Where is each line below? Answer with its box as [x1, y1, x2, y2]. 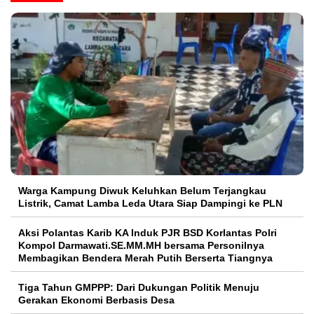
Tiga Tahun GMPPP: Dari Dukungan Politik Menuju [18, 281, 259, 293]
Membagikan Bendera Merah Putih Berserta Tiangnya [18, 252, 273, 264]
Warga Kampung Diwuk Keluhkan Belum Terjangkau [18, 184, 266, 196]
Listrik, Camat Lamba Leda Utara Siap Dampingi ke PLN [18, 197, 282, 209]
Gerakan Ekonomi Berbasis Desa [18, 294, 175, 306]
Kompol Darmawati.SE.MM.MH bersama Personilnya [18, 239, 264, 251]
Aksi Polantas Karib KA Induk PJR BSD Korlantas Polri [18, 226, 277, 238]
